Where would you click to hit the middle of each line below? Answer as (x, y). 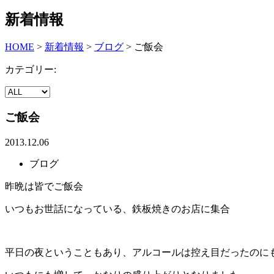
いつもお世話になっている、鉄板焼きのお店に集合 (117, 209)
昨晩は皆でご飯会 (44, 186)
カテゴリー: (31, 70)
